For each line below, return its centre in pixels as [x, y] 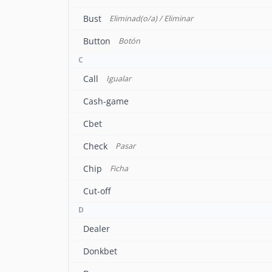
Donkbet [100, 251]
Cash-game [106, 101]
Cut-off [97, 191]
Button [97, 41]
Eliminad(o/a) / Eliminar [151, 19]
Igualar [118, 79]
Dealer [97, 229]
